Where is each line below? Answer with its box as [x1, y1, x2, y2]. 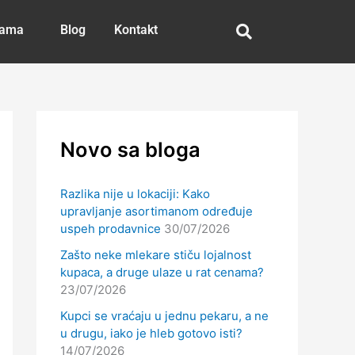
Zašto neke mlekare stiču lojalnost [60, 246, 251, 262]
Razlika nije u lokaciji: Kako [60, 185, 210, 201]
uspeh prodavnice [60, 220, 161, 236]
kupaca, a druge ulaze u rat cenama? [60, 264, 264, 280]
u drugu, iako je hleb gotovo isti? [60, 326, 242, 342]
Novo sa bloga [60, 137, 200, 162]
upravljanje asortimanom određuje [60, 203, 253, 219]
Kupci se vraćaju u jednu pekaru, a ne [60, 308, 269, 324]
